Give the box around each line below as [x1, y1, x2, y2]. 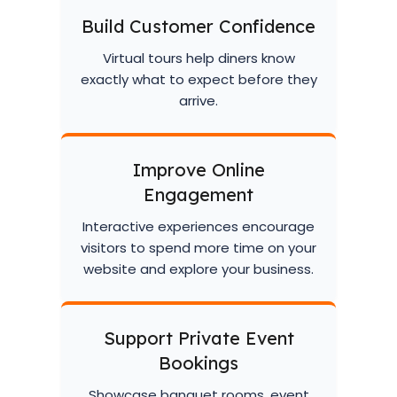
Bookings [159, 352, 238, 374]
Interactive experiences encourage [82, 217, 315, 236]
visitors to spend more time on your [81, 238, 316, 257]
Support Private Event [103, 327, 294, 349]
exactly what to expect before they [80, 70, 317, 89]
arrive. [179, 91, 218, 110]
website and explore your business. [83, 260, 314, 278]
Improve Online [132, 159, 265, 181]
